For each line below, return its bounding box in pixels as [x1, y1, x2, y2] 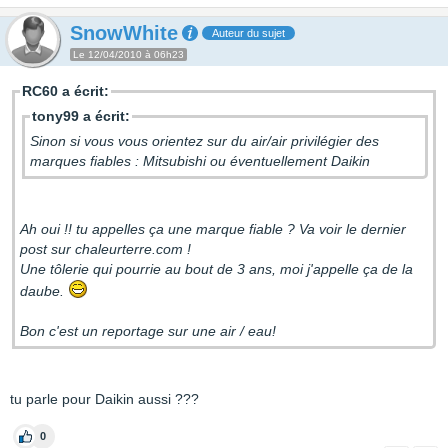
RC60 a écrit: [22, 83, 109, 99]
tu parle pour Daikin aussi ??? [10, 391, 199, 407]
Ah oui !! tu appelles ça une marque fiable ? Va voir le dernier [20, 221, 406, 237]
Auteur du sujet [212, 27, 285, 39]
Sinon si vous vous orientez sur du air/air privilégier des [30, 133, 379, 149]
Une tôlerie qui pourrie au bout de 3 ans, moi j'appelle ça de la [20, 261, 413, 277]
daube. [20, 283, 68, 299]
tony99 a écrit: [32, 108, 130, 124]
